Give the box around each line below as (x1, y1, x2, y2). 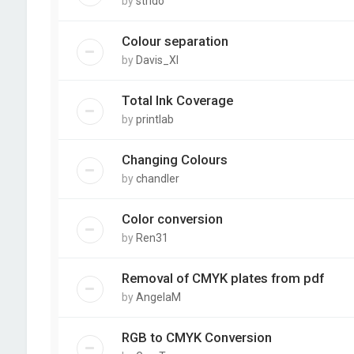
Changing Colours (121, 152, 228, 168)
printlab (135, 113, 174, 126)
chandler (135, 172, 179, 185)
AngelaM (135, 291, 181, 303)
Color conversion (121, 211, 223, 227)
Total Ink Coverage (121, 92, 233, 108)
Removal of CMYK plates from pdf (121, 270, 324, 286)
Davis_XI (135, 54, 179, 66)
